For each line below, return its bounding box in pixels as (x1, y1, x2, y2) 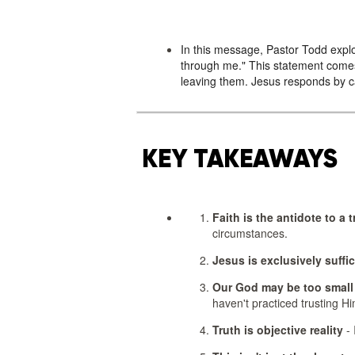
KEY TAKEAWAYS (136, 143, 338, 175)
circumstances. (212, 225, 288, 242)
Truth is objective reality (212, 322, 343, 338)
